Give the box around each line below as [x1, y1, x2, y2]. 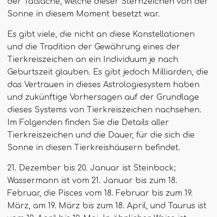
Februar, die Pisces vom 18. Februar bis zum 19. [7, 189, 193, 198]
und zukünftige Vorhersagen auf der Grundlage [7, 93, 199, 102]
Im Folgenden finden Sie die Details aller [7, 118, 169, 127]
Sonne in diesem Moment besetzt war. [7, 10, 160, 18]
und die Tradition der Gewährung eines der [7, 43, 180, 51]
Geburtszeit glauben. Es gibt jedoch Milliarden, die [7, 68, 208, 77]
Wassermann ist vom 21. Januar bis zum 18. [7, 176, 177, 185]
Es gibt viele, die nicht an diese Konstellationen [7, 30, 195, 39]
